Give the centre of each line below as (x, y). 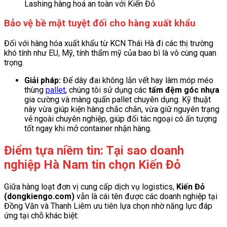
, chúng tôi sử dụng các (107, 90)
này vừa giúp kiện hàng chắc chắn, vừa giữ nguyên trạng (122, 109)
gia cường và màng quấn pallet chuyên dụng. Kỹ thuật (118, 99)
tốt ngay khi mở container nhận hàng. (88, 128)
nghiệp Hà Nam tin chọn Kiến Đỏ (94, 164)
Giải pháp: (43, 80)
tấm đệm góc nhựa (184, 90)
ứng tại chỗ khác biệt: (41, 215)
